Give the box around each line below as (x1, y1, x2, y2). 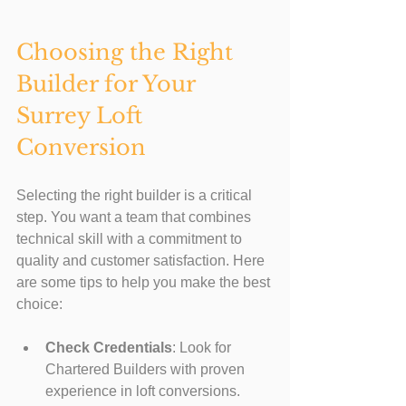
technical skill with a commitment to (16, 230, 246, 246)
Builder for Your (16, 70, 201, 97)
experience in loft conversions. (45, 382, 240, 399)
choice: (16, 295, 63, 312)
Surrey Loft (16, 101, 149, 129)
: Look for (172, 339, 235, 355)
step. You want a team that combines (16, 208, 255, 225)
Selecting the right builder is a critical (16, 187, 256, 203)
